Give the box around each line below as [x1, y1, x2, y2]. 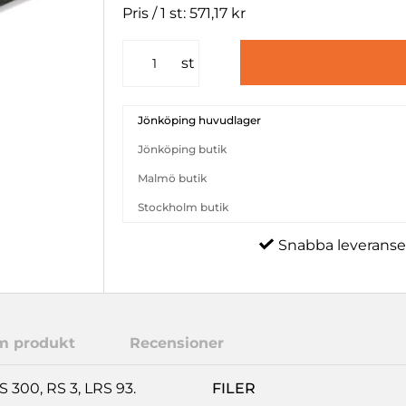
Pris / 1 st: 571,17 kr [122, 4, 246, 22]
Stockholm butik [138, 199, 229, 214]
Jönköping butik [138, 141, 227, 156]
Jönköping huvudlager [138, 112, 262, 127]
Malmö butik [138, 170, 208, 185]
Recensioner [130, 334, 224, 353]
